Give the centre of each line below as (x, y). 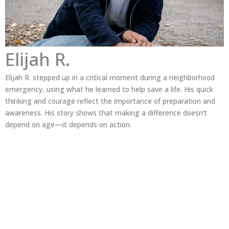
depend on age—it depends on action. (68, 124)
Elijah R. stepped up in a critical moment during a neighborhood (110, 77)
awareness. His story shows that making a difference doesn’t (106, 112)
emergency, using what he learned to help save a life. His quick (109, 89)
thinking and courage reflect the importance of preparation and (110, 101)
